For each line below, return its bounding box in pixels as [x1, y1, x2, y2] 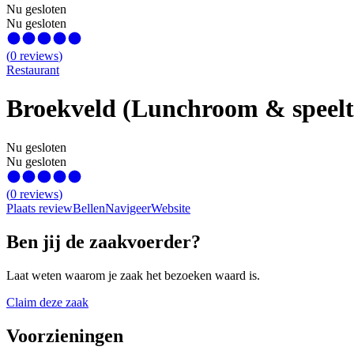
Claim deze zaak [6, 295, 88, 309]
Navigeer [105, 201, 151, 215]
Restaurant [6, 62, 59, 77]
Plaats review [6, 201, 73, 215]
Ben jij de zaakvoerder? [6, 231, 201, 252]
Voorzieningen [6, 325, 123, 346]
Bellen [73, 201, 105, 215]
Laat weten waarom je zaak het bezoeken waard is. [6, 268, 260, 282]
